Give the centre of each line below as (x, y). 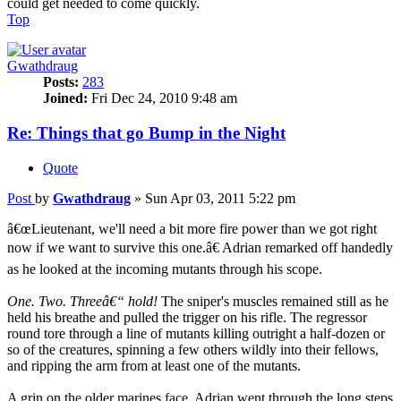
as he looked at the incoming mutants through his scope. (165, 269)
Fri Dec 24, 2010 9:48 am (162, 98)
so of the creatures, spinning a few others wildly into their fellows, (193, 349)
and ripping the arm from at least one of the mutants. (154, 365)
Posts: (61, 82)
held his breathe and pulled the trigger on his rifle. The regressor (187, 317)
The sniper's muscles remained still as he (273, 301)
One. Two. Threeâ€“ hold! (82, 301)
